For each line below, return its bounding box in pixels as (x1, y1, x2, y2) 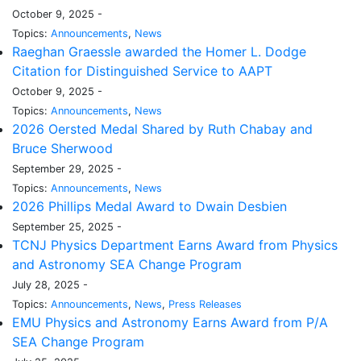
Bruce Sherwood (12, 140, 113, 157)
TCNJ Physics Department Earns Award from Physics (12, 237, 338, 254)
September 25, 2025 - (12, 221, 122, 234)
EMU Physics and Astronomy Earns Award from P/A (12, 314, 328, 331)
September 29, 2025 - (12, 163, 122, 176)
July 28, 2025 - (12, 279, 88, 292)
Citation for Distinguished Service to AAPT (12, 63, 272, 80)
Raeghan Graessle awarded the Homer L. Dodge (12, 44, 306, 60)
